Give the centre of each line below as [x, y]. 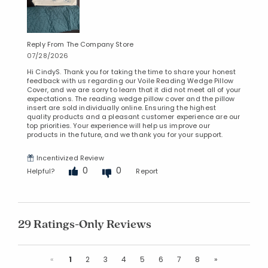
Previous [69, 258]
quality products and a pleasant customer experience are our [134, 116]
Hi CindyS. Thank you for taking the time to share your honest [132, 71]
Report [147, 171]
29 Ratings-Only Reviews [85, 223]
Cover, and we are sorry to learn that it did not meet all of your [134, 89]
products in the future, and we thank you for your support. [125, 134]
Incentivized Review [70, 158]
